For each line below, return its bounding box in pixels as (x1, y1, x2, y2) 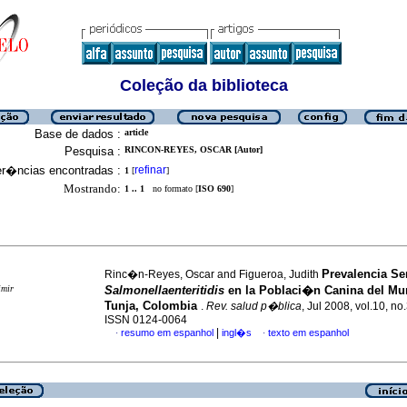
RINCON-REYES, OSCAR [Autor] (124, 144, 263, 154)
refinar (134, 164, 166, 176)
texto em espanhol (268, 327, 349, 338)
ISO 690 (198, 184, 231, 194)
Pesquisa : (65, 144, 121, 158)
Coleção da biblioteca (119, 76, 288, 94)
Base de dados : (35, 127, 121, 141)
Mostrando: (64, 182, 121, 195)
